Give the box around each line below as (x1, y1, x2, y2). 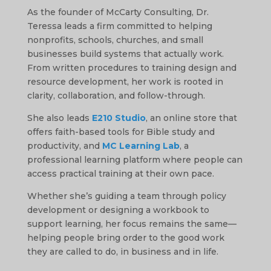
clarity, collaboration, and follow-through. (27, 90, 205, 101)
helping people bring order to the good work (27, 232, 224, 243)
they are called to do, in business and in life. (27, 246, 218, 257)
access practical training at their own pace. (27, 168, 214, 179)
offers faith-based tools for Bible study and (27, 126, 215, 137)
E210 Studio (91, 112, 146, 123)
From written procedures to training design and (27, 62, 237, 73)
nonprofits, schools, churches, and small (27, 34, 203, 45)
